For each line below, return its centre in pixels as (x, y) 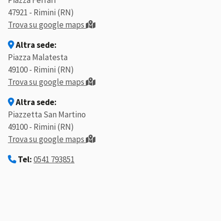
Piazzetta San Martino (47, 115)
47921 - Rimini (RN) (41, 13)
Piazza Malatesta (38, 57)
